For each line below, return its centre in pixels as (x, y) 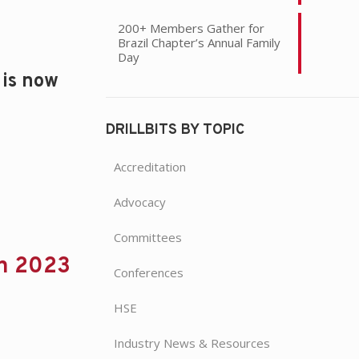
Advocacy (139, 202)
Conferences (148, 272)
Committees (147, 237)
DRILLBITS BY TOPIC (175, 130)
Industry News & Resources (192, 343)
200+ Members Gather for (191, 28)
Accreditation (149, 166)
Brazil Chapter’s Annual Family (199, 42)
